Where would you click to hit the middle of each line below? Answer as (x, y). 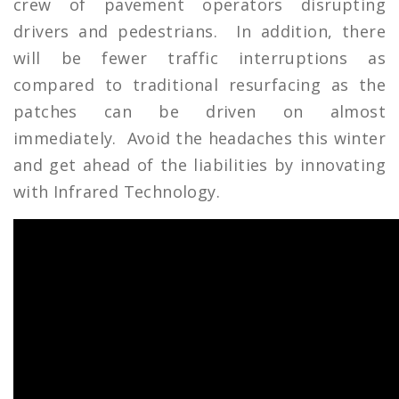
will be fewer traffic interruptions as (199, 57)
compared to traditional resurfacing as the (199, 84)
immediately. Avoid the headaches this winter (199, 138)
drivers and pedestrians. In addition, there (199, 31)
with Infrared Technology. (117, 191)
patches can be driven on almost (199, 111)
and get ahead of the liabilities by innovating (199, 164)
